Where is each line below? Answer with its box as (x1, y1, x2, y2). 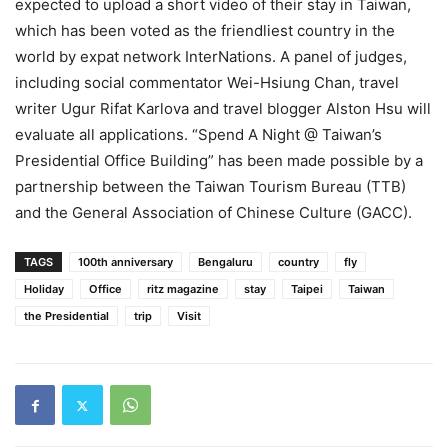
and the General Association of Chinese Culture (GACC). (15, 203, 412, 222)
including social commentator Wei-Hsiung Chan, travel (15, 73, 399, 92)
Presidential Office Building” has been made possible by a (15, 151, 423, 170)
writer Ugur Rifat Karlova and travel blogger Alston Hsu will (15, 99, 431, 118)
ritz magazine (147, 282, 219, 296)
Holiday (24, 282, 64, 296)
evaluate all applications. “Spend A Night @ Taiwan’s (15, 125, 382, 144)
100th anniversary (78, 255, 173, 269)
